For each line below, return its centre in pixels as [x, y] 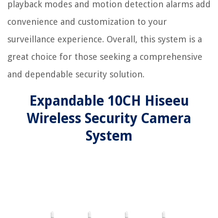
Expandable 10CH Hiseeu [109, 101]
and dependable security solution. [76, 74]
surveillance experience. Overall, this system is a [105, 39]
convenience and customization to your [87, 22]
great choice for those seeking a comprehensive [105, 57]
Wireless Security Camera [109, 119]
